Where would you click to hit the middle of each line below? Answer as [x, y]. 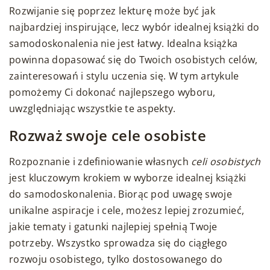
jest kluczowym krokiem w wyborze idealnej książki [128, 178]
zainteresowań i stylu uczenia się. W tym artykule [124, 76]
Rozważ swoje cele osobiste [108, 136]
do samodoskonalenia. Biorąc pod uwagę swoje [121, 194]
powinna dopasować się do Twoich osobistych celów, [133, 60]
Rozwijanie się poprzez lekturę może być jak [112, 11]
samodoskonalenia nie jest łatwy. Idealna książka [124, 44]
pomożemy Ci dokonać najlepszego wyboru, [112, 93]
